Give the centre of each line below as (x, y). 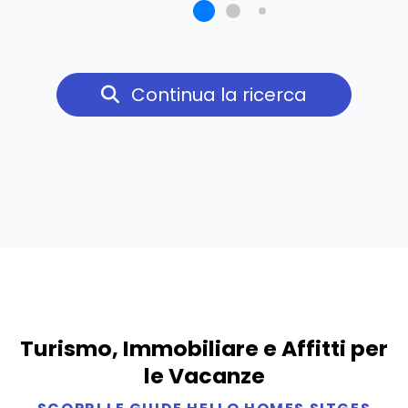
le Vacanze (204, 376)
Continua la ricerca (217, 95)
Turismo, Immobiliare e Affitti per (204, 349)
